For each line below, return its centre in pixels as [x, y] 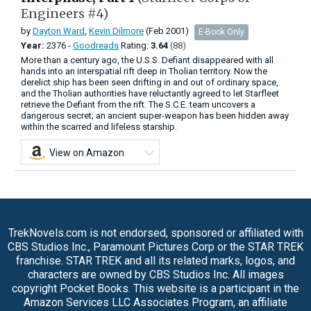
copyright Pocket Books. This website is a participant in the [155, 288]
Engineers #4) [65, 13]
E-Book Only [221, 32]
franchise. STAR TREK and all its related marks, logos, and [155, 260]
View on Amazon [87, 152]
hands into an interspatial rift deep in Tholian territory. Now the [144, 71]
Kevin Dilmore [116, 31]
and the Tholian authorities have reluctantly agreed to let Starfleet [150, 93]
